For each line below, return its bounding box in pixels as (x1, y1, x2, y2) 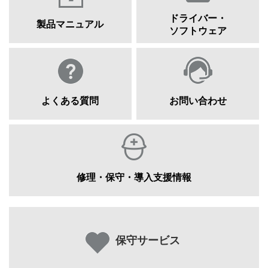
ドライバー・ (169, 13, 227, 23)
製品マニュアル (36, 19, 104, 30)
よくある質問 (41, 96, 99, 106)
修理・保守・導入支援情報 (77, 172, 191, 183)
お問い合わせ (169, 96, 227, 106)
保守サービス (115, 234, 180, 247)
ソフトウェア (169, 25, 227, 36)
